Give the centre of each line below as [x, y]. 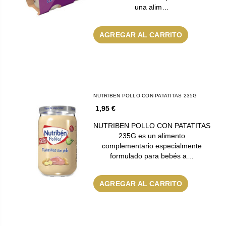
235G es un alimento [152, 135]
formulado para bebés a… [152, 156]
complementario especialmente [152, 146]
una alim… [152, 7]
